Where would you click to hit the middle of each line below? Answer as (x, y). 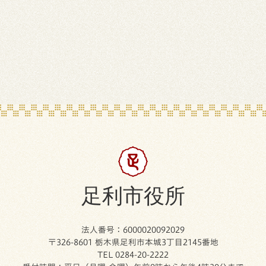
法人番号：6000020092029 (133, 229)
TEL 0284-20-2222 (133, 254)
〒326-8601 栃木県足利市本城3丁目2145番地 (133, 242)
